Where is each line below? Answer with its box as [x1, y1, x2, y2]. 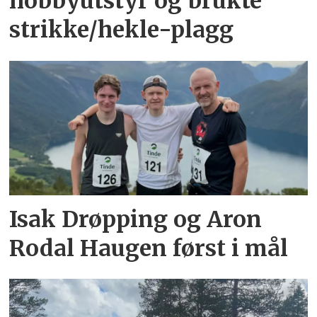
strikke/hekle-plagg [9, 16, 234, 45]
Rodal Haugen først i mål [9, 234, 289, 263]
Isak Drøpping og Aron [9, 204, 263, 234]
